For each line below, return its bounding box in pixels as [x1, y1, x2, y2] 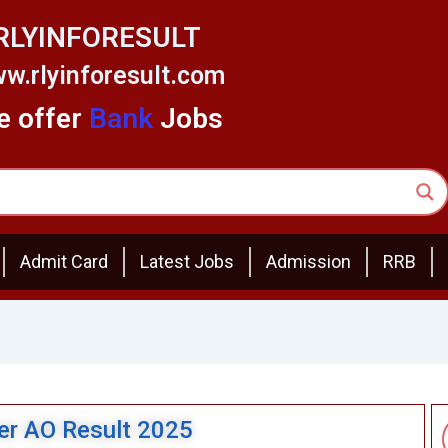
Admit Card [20, 251, 108, 273]
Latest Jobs [140, 251, 234, 273]
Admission [266, 251, 351, 273]
